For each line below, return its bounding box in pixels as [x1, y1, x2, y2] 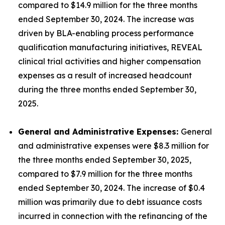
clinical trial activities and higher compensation [18, 56, 201, 67]
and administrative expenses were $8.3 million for [18, 141, 209, 151]
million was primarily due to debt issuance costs [18, 197, 202, 207]
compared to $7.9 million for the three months [18, 169, 192, 179]
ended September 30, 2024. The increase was [18, 14, 194, 25]
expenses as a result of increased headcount [18, 70, 192, 81]
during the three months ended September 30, [18, 84, 196, 95]
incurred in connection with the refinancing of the [18, 211, 207, 221]
